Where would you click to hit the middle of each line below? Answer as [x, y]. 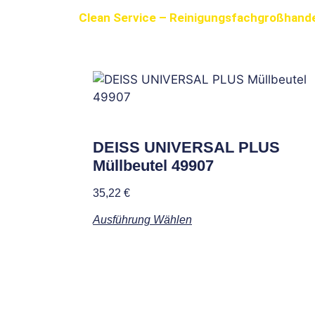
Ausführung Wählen [142, 219]
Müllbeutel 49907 [153, 165]
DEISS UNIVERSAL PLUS [186, 147]
